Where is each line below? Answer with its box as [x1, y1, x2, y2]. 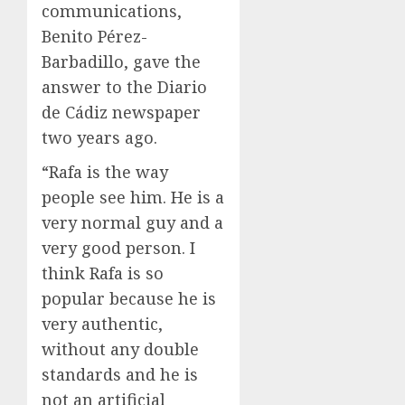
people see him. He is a [42, 185, 224, 208]
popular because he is [42, 287, 216, 309]
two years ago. [42, 126, 157, 148]
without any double [42, 337, 199, 360]
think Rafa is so [42, 261, 164, 284]
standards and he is [42, 363, 198, 385]
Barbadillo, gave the [42, 50, 201, 72]
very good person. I [42, 236, 195, 259]
